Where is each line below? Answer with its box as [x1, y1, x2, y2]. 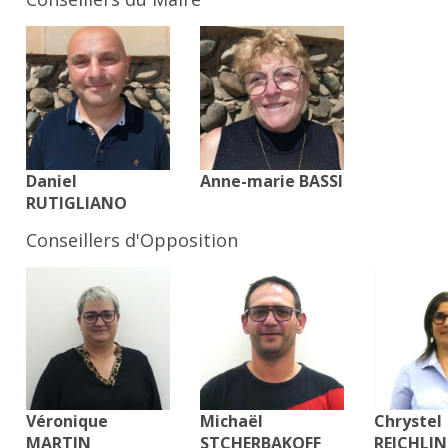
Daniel [26, 169, 78, 192]
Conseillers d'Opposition [26, 227, 239, 252]
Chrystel [373, 410, 442, 433]
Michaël [200, 410, 264, 433]
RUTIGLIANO [26, 191, 128, 214]
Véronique [26, 410, 109, 433]
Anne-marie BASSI [200, 169, 344, 192]
